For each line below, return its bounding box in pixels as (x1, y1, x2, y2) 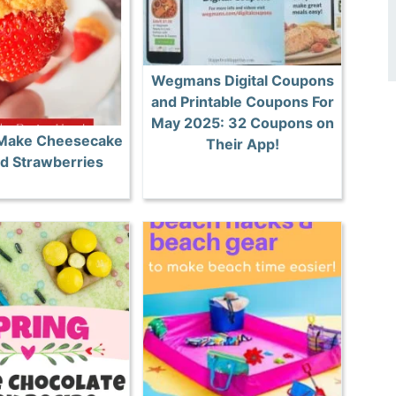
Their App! (205, 134, 279, 153)
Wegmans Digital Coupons (150, 71, 334, 89)
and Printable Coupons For (150, 92, 334, 110)
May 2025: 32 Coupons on (150, 113, 334, 132)
